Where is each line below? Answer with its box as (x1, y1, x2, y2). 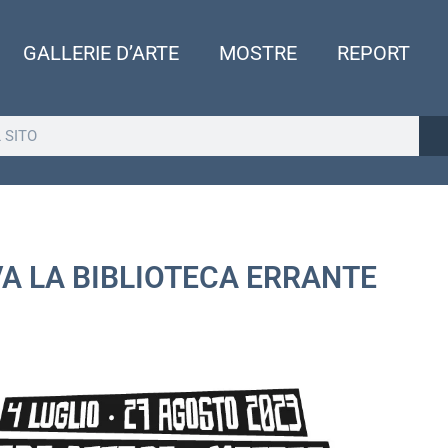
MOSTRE (219, 41, 298, 65)
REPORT (337, 41, 411, 65)
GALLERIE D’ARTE (23, 41, 180, 65)
